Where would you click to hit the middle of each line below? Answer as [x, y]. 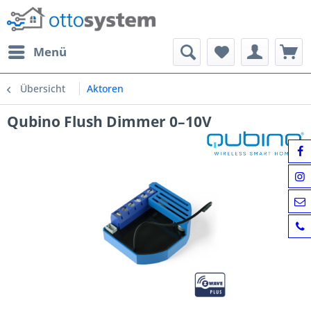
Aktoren [105, 89]
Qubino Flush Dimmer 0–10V [109, 121]
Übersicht [43, 89]
